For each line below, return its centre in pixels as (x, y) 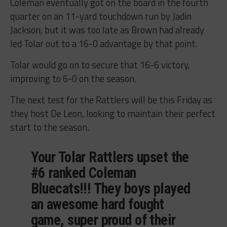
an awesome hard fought (97, 204)
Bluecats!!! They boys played (110, 188)
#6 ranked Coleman (83, 173)
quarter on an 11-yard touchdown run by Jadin (101, 16)
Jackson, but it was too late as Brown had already (107, 30)
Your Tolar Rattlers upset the (110, 157)
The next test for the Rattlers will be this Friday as (111, 100)
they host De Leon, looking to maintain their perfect (112, 113)
